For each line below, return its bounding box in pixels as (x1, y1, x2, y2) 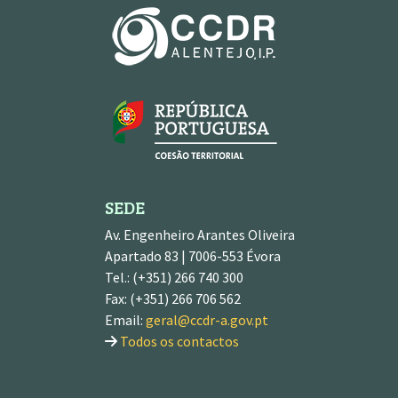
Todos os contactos (120, 332, 239, 350)
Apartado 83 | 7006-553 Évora (105, 247, 281, 265)
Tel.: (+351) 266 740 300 (105, 268, 243, 286)
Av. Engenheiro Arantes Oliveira (105, 226, 295, 243)
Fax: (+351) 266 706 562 (105, 290, 241, 307)
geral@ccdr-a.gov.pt (146, 311, 268, 329)
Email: (105, 311, 146, 329)
